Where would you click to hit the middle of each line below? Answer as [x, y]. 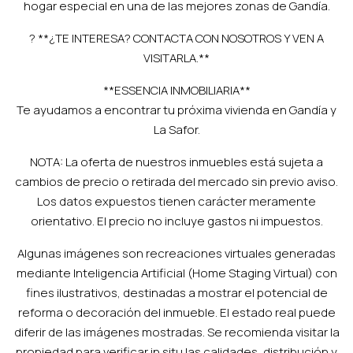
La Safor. [176, 130]
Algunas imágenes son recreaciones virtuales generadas [176, 253]
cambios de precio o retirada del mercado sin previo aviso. [176, 182]
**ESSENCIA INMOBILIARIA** [176, 90]
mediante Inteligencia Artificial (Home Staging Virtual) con [176, 273]
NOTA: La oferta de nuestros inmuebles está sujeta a [176, 162]
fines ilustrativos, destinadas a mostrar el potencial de [176, 293]
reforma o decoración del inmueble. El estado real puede [176, 312]
